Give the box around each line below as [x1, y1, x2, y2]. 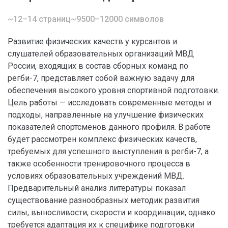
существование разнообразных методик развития [8, 195, 199, 205]
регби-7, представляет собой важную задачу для [8, 73, 194, 83]
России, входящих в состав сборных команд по [8, 61, 188, 71]
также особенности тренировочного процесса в [8, 159, 190, 168]
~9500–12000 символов [71, 14, 164, 24]
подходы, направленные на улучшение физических [8, 110, 204, 120]
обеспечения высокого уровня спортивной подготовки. [8, 85, 219, 95]
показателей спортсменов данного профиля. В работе [8, 122, 211, 132]
